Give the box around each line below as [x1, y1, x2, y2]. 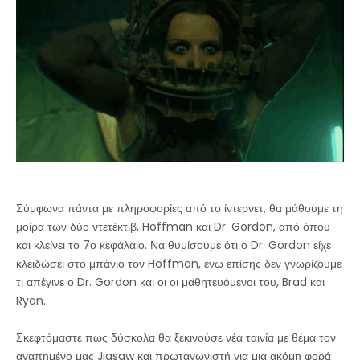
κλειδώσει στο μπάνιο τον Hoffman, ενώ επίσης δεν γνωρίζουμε [16, 256, 342, 272]
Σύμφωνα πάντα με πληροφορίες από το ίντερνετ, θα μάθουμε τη [16, 200, 343, 217]
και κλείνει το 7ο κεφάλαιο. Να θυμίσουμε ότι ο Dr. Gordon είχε [16, 237, 331, 254]
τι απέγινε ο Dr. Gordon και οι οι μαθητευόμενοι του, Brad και [16, 274, 325, 291]
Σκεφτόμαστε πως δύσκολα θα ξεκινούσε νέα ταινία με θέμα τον [16, 329, 336, 346]
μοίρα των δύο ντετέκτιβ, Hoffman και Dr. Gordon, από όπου [16, 219, 330, 235]
